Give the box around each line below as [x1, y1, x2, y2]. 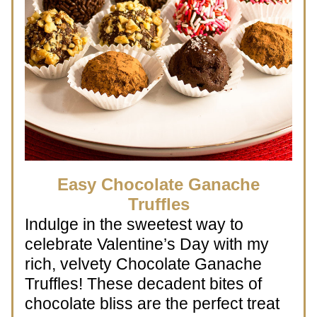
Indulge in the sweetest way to [25, 215, 243, 234]
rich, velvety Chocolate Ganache [25, 255, 262, 273]
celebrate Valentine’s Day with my [25, 235, 269, 253]
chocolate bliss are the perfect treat [25, 294, 279, 313]
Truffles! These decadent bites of [25, 275, 262, 293]
